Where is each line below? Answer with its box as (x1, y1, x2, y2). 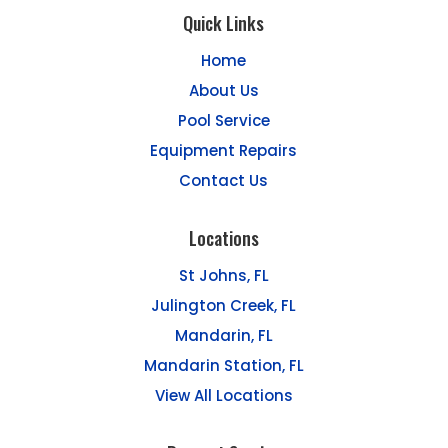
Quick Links (183, 9, 265, 36)
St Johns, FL (178, 264, 269, 286)
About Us (188, 79, 259, 101)
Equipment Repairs (150, 139, 298, 161)
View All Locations (154, 384, 293, 406)
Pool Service (177, 109, 270, 131)
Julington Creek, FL (151, 294, 297, 316)
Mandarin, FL (174, 324, 273, 346)
